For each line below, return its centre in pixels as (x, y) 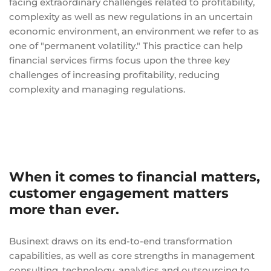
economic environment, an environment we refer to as (134, 31)
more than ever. (64, 209)
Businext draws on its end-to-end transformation (121, 241)
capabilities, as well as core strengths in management (132, 255)
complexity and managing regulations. (97, 89)
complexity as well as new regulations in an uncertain (131, 17)
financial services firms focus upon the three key (119, 60)
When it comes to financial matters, (135, 177)
